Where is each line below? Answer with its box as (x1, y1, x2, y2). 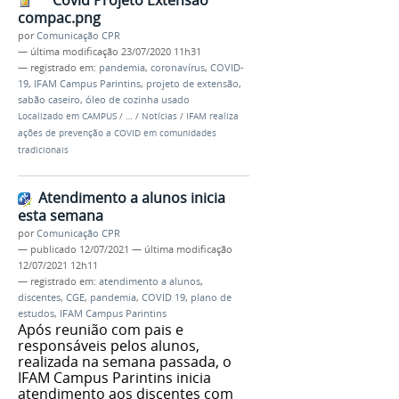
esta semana (18, 205, 103, 225)
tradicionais (18, 144, 69, 157)
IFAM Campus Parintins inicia (18, 367, 211, 387)
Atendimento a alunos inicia (38, 187, 225, 208)
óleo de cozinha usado (85, 94, 190, 107)
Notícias (142, 110, 180, 123)
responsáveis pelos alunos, (18, 335, 199, 355)
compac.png (18, 8, 101, 28)
